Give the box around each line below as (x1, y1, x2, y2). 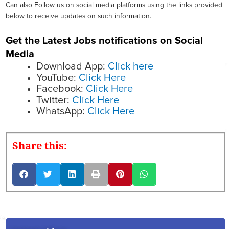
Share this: (12, 140, 67, 152)
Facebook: (36, 84, 83, 95)
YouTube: (36, 73, 76, 83)
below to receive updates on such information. (6, 13, 151, 20)
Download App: (36, 61, 108, 72)
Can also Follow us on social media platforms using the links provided (6, 2, 222, 9)
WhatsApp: (36, 106, 85, 117)
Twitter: (36, 95, 70, 106)
